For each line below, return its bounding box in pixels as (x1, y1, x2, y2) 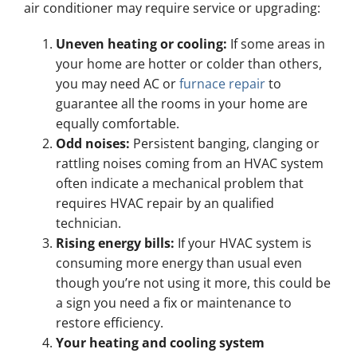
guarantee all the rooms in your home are (55, 95, 308, 113)
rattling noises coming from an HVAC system (55, 155, 324, 173)
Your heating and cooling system (55, 334, 265, 352)
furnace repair (178, 75, 265, 93)
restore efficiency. (55, 314, 163, 332)
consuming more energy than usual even (55, 254, 302, 273)
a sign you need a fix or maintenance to (55, 294, 292, 312)
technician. (55, 214, 121, 233)
